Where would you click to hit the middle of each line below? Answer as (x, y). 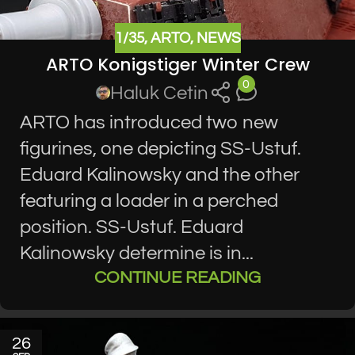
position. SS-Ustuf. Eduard (132, 227)
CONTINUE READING (177, 277)
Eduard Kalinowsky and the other (160, 174)
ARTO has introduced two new (149, 122)
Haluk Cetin (160, 93)
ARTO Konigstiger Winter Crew (177, 64)
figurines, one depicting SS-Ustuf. (160, 148)
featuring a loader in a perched (149, 200)
